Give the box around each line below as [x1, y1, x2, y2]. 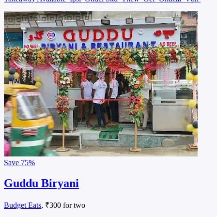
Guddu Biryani [4, 176, 79, 189]
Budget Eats [4, 201, 41, 209]
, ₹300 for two [41, 201, 85, 209]
